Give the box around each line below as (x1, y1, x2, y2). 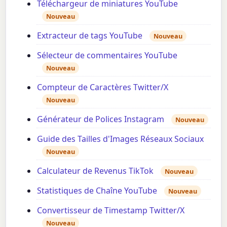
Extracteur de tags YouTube (37, 30, 143, 42)
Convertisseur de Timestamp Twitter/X (37, 205, 185, 216)
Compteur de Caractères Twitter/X (37, 82, 169, 93)
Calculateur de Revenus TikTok (37, 165, 154, 177)
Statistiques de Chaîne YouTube (37, 185, 158, 197)
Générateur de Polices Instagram (37, 113, 165, 125)
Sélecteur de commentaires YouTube (37, 50, 178, 61)
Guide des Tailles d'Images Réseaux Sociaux (37, 133, 204, 145)
